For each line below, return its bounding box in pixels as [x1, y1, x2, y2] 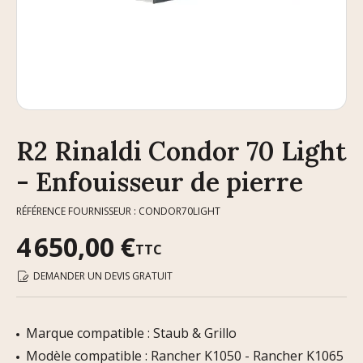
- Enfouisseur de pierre [16, 165, 303, 199]
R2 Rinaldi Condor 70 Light [16, 135, 347, 168]
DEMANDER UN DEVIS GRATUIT [33, 269, 173, 283]
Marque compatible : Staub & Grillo [26, 324, 237, 342]
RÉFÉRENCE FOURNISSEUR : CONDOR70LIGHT [16, 204, 220, 218]
